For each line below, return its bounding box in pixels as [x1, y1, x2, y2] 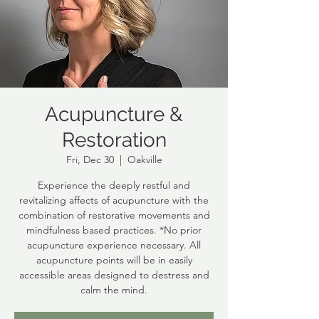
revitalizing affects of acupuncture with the [19, 193, 209, 206]
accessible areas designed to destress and [19, 268, 209, 281]
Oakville [127, 152, 162, 166]
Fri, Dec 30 [66, 152, 114, 166]
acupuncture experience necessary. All [27, 238, 201, 251]
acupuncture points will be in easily [36, 253, 192, 266]
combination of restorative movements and [18, 208, 210, 221]
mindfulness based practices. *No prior [26, 223, 202, 236]
